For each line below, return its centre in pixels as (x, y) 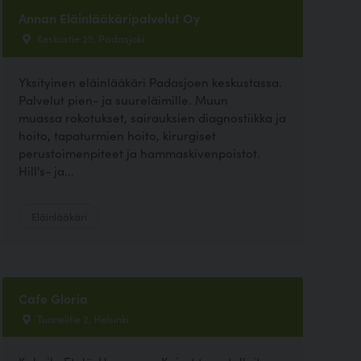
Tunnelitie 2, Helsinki (81, 318)
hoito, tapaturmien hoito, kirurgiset (117, 135)
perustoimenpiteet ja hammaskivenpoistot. (139, 152)
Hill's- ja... (46, 170)
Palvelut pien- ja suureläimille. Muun (123, 99)
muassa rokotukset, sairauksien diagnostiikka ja (152, 117)
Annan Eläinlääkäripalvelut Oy (109, 18)
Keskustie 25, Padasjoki (89, 38)
